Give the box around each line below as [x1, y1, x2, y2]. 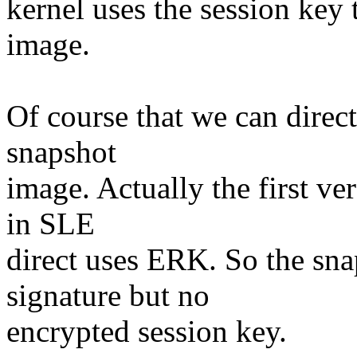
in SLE [6, 206, 95, 241]
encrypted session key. [6, 314, 287, 349]
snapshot [6, 135, 116, 170]
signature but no [6, 278, 210, 313]
